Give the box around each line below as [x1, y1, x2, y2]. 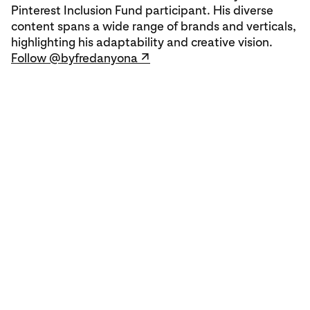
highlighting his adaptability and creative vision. [11, 35, 273, 50]
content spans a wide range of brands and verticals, [11, 19, 296, 34]
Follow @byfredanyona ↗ [11, 51, 150, 66]
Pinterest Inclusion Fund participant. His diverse [11, 3, 273, 18]
